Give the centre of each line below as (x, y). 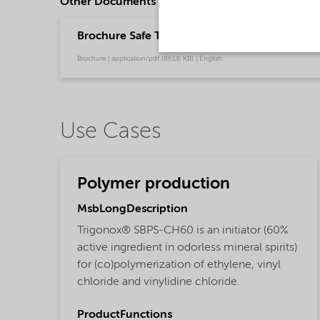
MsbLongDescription (132, 210)
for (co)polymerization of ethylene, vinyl (179, 265)
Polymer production (154, 184)
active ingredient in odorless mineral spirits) (187, 248)
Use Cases (110, 132)
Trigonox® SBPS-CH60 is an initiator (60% (182, 231)
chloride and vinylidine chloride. (159, 282)
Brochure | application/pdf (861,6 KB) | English (150, 59)
